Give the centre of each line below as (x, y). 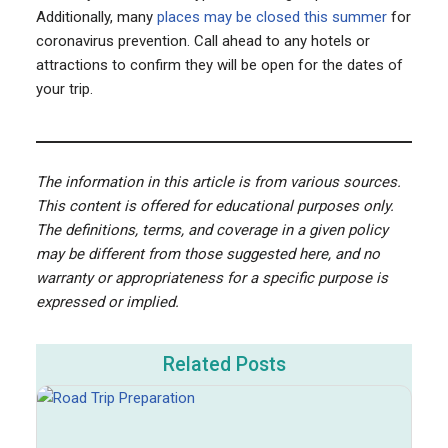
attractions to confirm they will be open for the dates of (219, 64)
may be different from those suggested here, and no (207, 253)
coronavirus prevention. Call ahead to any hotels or (202, 40)
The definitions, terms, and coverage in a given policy (211, 229)
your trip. (64, 88)
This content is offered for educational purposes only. (214, 205)
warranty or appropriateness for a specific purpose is (211, 277)
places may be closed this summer (271, 16)
